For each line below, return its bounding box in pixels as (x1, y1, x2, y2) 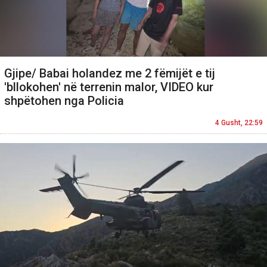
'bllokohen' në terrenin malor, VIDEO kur (4, 79, 213, 94)
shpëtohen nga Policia (4, 93, 124, 108)
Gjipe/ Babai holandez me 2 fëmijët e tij (4, 66, 215, 80)
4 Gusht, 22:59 (215, 118, 263, 127)
